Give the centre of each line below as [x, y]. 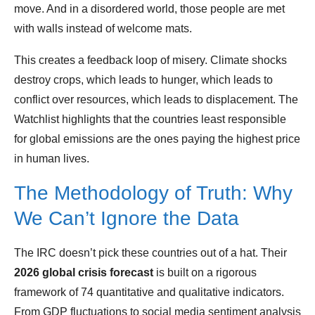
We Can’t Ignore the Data [127, 219]
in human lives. [52, 159]
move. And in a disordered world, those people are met [149, 9]
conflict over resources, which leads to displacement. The [156, 100]
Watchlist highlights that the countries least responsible [150, 120]
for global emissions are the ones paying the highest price [157, 139]
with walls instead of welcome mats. [103, 29]
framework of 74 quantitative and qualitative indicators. [149, 292]
